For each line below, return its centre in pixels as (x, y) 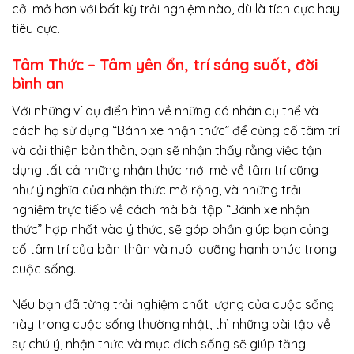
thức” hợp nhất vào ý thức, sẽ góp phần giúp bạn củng (170, 229)
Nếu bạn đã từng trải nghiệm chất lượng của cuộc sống (173, 305)
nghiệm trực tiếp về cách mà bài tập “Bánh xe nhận (161, 209)
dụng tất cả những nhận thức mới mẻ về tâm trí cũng (165, 169)
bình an (38, 84)
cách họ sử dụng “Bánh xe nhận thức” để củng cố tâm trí (176, 130)
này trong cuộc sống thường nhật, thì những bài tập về (171, 324)
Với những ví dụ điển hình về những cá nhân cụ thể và (165, 110)
